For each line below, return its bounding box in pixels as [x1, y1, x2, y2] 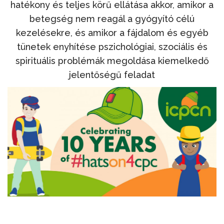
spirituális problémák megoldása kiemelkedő [15, 55, 209, 66]
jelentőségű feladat [69, 69, 155, 80]
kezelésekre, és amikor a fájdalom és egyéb [15, 27, 208, 38]
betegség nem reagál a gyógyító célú [29, 13, 194, 24]
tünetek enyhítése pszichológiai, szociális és [16, 41, 207, 52]
